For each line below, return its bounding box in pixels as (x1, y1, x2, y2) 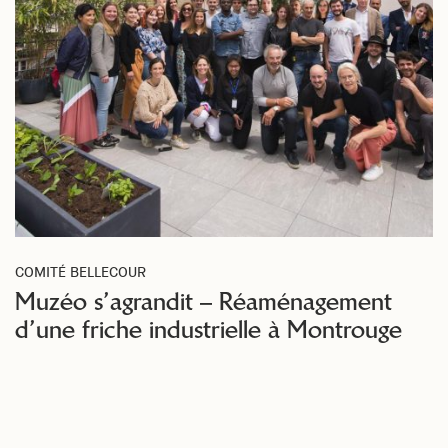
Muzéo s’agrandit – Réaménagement (15, 286, 392, 317)
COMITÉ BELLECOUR (15, 263, 146, 281)
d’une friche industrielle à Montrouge (15, 314, 402, 345)
